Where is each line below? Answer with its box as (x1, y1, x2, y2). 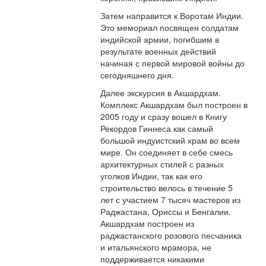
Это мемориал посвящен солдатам (100, 21, 239, 34)
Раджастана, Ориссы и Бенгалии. (100, 205, 232, 218)
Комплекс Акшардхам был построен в (100, 99, 248, 111)
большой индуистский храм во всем (100, 134, 240, 147)
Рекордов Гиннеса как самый (100, 122, 214, 135)
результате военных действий (100, 45, 217, 58)
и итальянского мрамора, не (100, 241, 212, 254)
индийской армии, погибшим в (100, 33, 220, 46)
